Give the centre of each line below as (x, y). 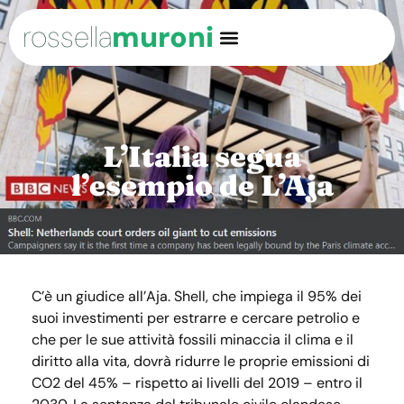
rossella (67, 37)
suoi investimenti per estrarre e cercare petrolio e (196, 318)
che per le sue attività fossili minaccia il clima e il (193, 340)
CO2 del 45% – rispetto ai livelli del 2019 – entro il (197, 383)
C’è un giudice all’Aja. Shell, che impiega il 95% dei (197, 296)
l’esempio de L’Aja (202, 185)
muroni (163, 37)
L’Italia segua (202, 156)
